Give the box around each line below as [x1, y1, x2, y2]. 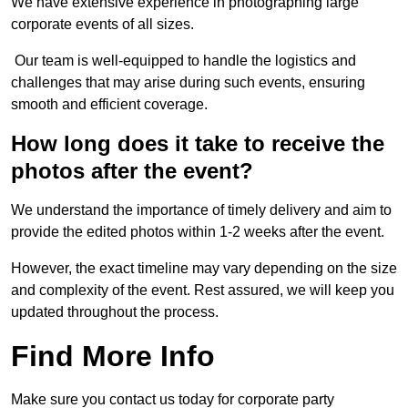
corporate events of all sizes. [11, 16, 194, 33]
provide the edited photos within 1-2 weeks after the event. [11, 224, 384, 240]
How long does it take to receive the [11, 131, 384, 157]
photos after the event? [11, 158, 253, 184]
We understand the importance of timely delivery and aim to [11, 202, 392, 219]
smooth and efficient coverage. [11, 97, 208, 113]
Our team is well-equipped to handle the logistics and [11, 53, 356, 69]
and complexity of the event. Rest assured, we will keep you [11, 282, 394, 299]
